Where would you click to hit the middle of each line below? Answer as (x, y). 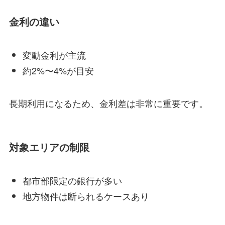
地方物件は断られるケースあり (86, 196)
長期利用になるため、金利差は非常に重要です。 (108, 103)
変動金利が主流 (54, 55)
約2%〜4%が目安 (58, 70)
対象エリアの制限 (49, 147)
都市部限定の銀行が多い (72, 181)
